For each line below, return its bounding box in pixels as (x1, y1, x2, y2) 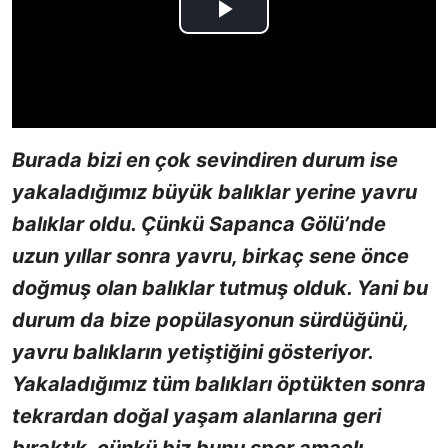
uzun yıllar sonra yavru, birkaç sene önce (12, 244, 409, 269)
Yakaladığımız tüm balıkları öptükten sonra (12, 372, 426, 397)
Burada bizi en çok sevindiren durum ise (12, 148, 398, 173)
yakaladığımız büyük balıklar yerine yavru (12, 180, 417, 205)
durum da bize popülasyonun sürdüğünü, (12, 308, 408, 333)
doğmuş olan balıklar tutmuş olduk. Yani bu (12, 276, 428, 301)
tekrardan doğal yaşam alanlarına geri (12, 404, 381, 429)
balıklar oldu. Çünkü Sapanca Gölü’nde (12, 212, 386, 237)
